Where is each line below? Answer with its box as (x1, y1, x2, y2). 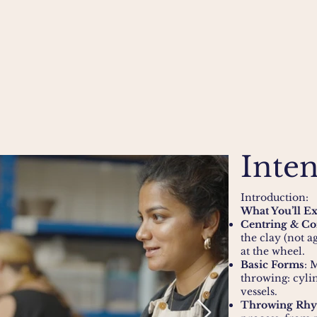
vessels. (241, 285, 277, 298)
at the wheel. (241, 245, 305, 258)
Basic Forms (241, 258, 304, 271)
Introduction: (241, 191, 309, 204)
